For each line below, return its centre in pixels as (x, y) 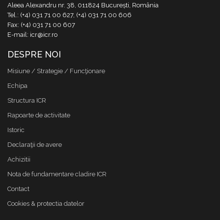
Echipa (17, 86)
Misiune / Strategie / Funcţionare (56, 71)
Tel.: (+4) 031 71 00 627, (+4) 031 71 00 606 (69, 15)
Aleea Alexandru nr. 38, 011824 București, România (83, 5)
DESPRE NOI (34, 54)
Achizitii (19, 159)
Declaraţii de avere (35, 145)
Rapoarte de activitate (39, 115)
